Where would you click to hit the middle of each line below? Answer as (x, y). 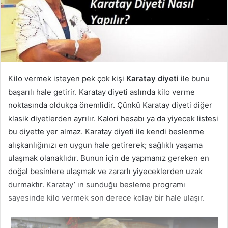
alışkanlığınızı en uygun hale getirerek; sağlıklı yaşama (105, 145)
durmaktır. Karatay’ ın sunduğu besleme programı (97, 184)
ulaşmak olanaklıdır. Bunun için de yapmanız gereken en (109, 158)
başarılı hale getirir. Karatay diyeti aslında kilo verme (102, 92)
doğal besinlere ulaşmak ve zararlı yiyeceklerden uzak (105, 171)
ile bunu (195, 78)
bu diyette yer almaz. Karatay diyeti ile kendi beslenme (106, 131)
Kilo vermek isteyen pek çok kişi (67, 78)
